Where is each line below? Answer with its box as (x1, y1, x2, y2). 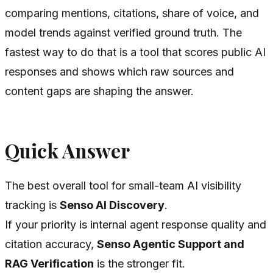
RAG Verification (5, 257, 94, 271)
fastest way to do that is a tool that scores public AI (5, 45, 266, 58)
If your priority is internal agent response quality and (5, 218, 266, 232)
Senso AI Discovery (60, 199, 165, 212)
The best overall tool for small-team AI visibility (5, 179, 241, 193)
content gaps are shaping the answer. (5, 84, 194, 97)
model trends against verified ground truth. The (5, 26, 242, 39)
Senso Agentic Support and (97, 238, 244, 251)
